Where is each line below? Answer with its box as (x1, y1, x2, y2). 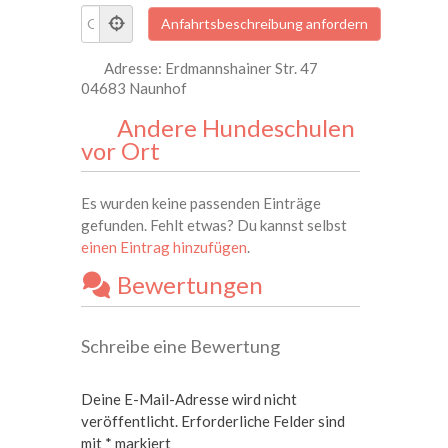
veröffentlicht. (81, 411, 179, 430)
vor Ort (81, 135, 161, 165)
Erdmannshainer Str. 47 (165, 58, 319, 77)
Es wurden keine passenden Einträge (81, 194, 322, 213)
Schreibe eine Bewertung (81, 334, 281, 357)
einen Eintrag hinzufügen (81, 238, 248, 257)
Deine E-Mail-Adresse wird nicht (81, 389, 298, 408)
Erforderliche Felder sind (181, 411, 346, 430)
